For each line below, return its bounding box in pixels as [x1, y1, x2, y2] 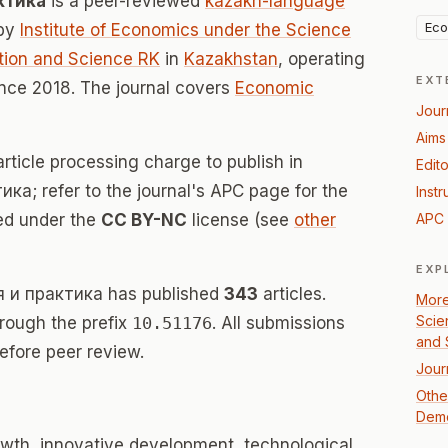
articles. [258, 284, 326, 304]
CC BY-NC [101, 210, 187, 230]
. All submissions [212, 313, 345, 333]
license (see [187, 210, 294, 230]
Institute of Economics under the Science [20, 20, 351, 40]
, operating [278, 49, 365, 69]
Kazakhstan [184, 49, 278, 69]
